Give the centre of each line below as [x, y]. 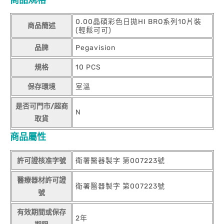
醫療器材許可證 [41, 180]
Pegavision [95, 47]
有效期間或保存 [41, 212]
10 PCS [88, 67]
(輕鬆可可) [93, 30]
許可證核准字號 [41, 160]
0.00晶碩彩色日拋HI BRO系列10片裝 [138, 21]
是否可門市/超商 [41, 106]
